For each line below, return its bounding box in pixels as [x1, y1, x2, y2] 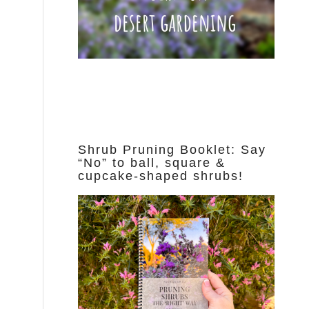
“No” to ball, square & [78, 156, 226, 170]
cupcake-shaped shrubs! [78, 169, 244, 183]
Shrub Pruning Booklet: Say [78, 143, 267, 157]
